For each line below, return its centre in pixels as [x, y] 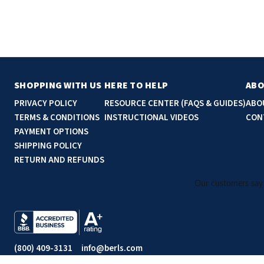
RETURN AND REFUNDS [59, 160]
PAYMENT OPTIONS [51, 131]
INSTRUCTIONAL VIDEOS [151, 117]
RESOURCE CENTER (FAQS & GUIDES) [175, 103]
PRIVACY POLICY [46, 103]
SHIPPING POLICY [48, 146]
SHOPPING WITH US [58, 85]
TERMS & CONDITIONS [57, 117]
